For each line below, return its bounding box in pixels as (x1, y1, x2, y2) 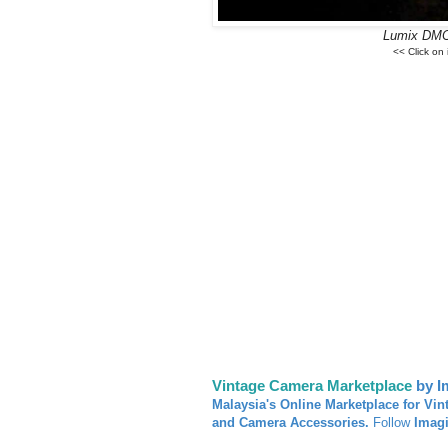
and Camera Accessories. (212, 414, 369, 430)
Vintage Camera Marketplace (212, 376, 412, 394)
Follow (369, 414, 414, 430)
